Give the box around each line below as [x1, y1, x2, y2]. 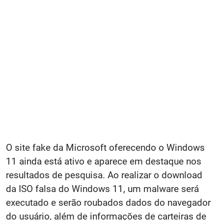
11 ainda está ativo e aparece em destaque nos [6, 156, 201, 167]
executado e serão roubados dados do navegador [6, 197, 211, 208]
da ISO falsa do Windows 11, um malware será [6, 183, 199, 194]
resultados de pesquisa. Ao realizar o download [6, 169, 202, 181]
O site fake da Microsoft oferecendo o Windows [6, 142, 205, 153]
